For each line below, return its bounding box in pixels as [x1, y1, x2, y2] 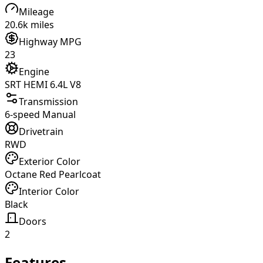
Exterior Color [19, 155, 80, 168]
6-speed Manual [5, 108, 76, 122]
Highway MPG [19, 35, 82, 49]
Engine [19, 65, 49, 79]
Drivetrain [19, 125, 63, 139]
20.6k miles [5, 18, 54, 32]
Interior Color [19, 185, 79, 198]
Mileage [19, 5, 54, 19]
